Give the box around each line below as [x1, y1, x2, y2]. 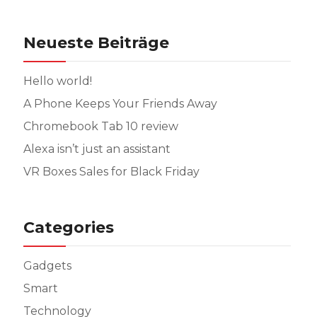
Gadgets [23, 259, 71, 272]
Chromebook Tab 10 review [23, 120, 178, 133]
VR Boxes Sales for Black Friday [23, 165, 200, 178]
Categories [23, 218, 114, 237]
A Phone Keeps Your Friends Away [23, 97, 217, 110]
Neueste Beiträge [23, 33, 169, 52]
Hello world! [23, 74, 92, 88]
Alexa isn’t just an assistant [23, 142, 171, 156]
